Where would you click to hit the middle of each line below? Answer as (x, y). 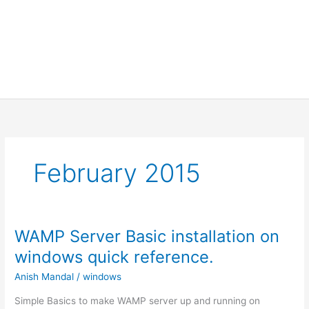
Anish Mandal (46, 277)
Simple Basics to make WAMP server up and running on (138, 301)
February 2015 (117, 173)
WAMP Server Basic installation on (147, 236)
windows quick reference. (114, 257)
